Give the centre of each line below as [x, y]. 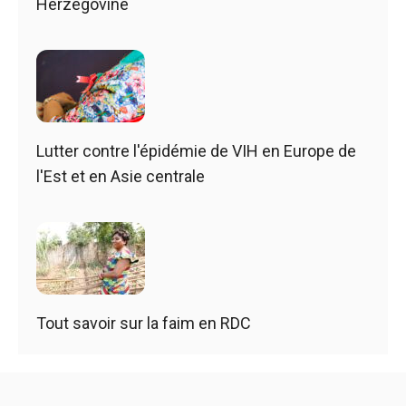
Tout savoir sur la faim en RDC [144, 323]
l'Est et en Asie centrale [121, 176]
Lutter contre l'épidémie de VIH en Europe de [196, 150]
